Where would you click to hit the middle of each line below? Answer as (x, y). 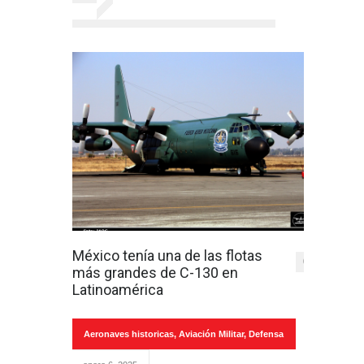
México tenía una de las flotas (167, 256)
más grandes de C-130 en (155, 273)
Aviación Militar (211, 334)
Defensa (266, 334)
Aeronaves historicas (129, 334)
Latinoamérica (118, 290)
